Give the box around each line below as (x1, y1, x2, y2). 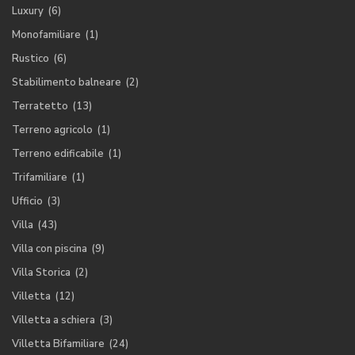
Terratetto (12, 99, 69, 114)
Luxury (12, 4, 44, 19)
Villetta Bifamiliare (12, 337, 105, 352)
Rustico (12, 52, 50, 67)
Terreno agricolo (12, 123, 94, 138)
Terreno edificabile (12, 147, 105, 162)
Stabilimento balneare (12, 75, 122, 90)
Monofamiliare (12, 28, 82, 43)
